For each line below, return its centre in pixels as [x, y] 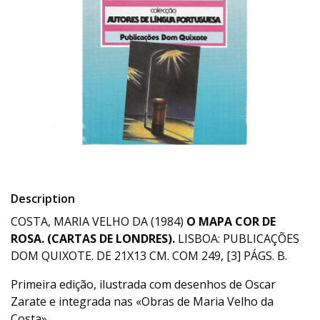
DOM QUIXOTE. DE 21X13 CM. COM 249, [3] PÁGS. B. [149, 256]
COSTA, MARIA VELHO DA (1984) [99, 221]
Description [43, 199]
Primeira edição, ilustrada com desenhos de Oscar [143, 284]
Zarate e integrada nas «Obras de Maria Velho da [142, 301]
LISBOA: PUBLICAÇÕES [237, 239]
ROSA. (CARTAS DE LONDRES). [93, 239]
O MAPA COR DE [231, 221]
